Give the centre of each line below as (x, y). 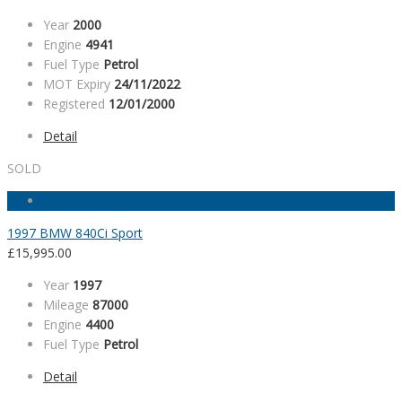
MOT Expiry (77, 84)
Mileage (66, 305)
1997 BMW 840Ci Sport (75, 233)
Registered (74, 104)
